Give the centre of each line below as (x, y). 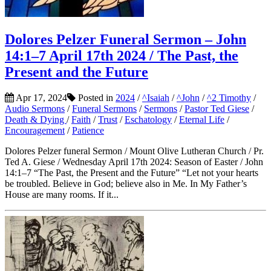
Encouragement (35, 131)
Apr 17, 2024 (41, 98)
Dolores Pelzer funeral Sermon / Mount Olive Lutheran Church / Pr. (134, 151)
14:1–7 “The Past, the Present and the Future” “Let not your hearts (132, 173)
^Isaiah (156, 98)
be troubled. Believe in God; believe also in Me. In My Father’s (126, 184)
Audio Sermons (35, 109)
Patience (88, 131)
